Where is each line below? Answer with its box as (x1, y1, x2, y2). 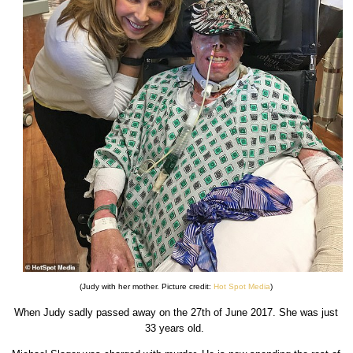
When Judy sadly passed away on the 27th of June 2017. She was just (14, 307, 339, 319)
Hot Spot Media (214, 282, 271, 292)
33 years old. (145, 322, 208, 335)
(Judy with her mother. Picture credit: (80, 282, 214, 292)
